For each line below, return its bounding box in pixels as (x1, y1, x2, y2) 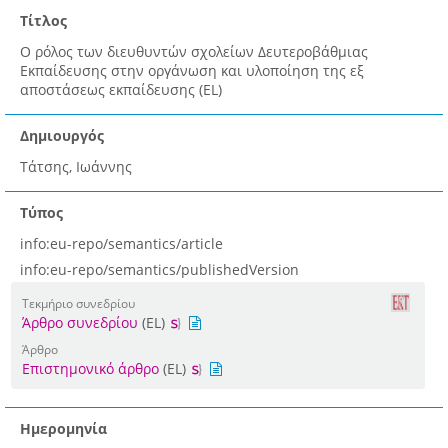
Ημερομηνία (20, 419, 107, 439)
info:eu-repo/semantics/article (20, 234, 223, 254)
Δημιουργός (20, 126, 104, 146)
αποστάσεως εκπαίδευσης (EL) (20, 80, 222, 100)
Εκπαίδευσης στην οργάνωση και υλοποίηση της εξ (20, 61, 364, 81)
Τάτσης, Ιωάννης (20, 157, 132, 177)
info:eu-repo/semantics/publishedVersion (20, 260, 299, 280)
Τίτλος (20, 11, 67, 31)
